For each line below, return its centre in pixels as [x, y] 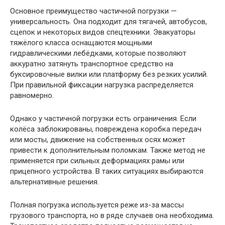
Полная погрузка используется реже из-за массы [97, 205]
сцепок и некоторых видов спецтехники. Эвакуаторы [103, 32]
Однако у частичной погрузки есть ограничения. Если [103, 119]
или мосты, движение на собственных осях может [98, 140]
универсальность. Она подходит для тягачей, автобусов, [108, 22]
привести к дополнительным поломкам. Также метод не [108, 150]
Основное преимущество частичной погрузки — [93, 11]
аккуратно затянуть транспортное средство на [92, 64]
